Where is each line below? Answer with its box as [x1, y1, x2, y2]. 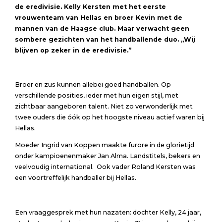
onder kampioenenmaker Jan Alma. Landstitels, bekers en [14, 152, 200, 160]
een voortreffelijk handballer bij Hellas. [14, 174, 136, 182]
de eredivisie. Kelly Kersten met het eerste [14, 2, 166, 10]
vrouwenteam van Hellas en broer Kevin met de [14, 13, 182, 21]
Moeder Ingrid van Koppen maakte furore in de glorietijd [14, 141, 194, 149]
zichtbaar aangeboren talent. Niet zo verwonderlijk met [14, 102, 193, 110]
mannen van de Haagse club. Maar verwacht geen [14, 24, 189, 32]
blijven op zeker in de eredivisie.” [14, 46, 132, 54]
